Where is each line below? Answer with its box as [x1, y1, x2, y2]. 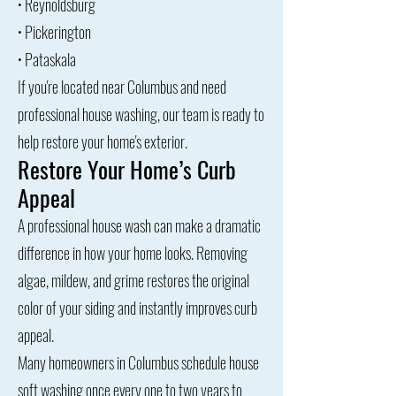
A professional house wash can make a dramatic [18, 214, 261, 237]
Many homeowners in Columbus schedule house [18, 351, 259, 374]
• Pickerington [18, 20, 91, 43]
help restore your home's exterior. [18, 130, 187, 153]
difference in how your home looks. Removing [18, 241, 247, 264]
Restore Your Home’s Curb [18, 152, 236, 187]
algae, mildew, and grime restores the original [18, 269, 249, 292]
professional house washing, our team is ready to [18, 103, 264, 126]
